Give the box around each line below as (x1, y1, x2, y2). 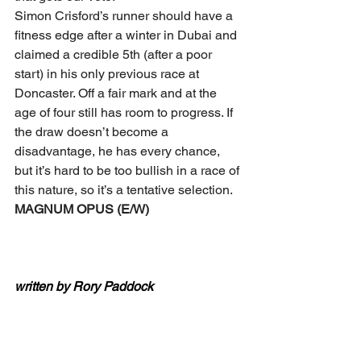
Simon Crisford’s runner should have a (15, 8, 236, 23)
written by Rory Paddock (15, 279, 153, 294)
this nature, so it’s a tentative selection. (15, 182, 233, 197)
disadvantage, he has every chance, (15, 143, 223, 159)
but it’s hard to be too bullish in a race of (15, 163, 243, 178)
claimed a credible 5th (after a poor (15, 47, 215, 62)
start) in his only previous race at (15, 66, 202, 81)
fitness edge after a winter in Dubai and (15, 27, 240, 43)
